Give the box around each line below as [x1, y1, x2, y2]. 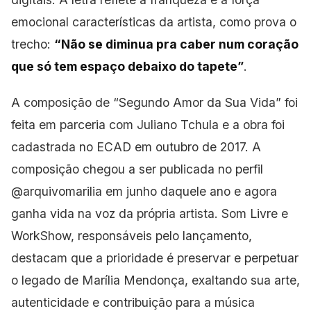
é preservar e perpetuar [167, 251, 299, 266]
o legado [11, 273, 64, 288]
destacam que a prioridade [11, 251, 167, 266]
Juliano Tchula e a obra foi [137, 117, 285, 133]
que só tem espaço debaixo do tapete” [11, 59, 244, 74]
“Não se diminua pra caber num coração [54, 37, 299, 52]
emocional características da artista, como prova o [11, 15, 296, 30]
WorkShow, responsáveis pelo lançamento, [11, 228, 252, 244]
